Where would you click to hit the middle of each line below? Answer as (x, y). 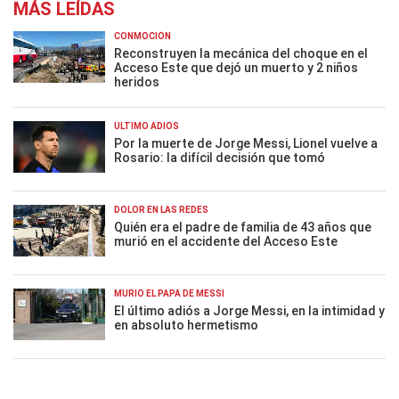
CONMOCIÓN (142, 36)
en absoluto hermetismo (186, 325)
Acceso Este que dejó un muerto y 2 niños (236, 68)
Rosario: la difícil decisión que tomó (220, 158)
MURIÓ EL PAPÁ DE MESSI (169, 293)
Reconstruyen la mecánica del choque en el (241, 53)
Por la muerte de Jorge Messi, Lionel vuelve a (246, 143)
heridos (137, 82)
